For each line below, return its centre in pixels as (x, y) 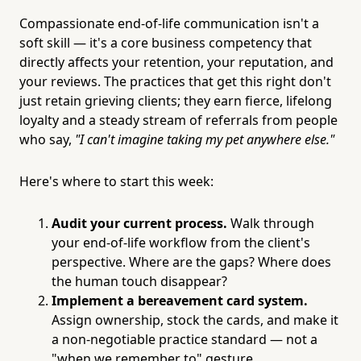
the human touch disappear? (139, 281)
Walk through (271, 223)
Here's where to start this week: (116, 181)
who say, (47, 139)
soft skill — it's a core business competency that (166, 42)
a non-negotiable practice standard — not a (185, 339)
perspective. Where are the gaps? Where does (191, 261)
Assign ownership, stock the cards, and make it (195, 320)
